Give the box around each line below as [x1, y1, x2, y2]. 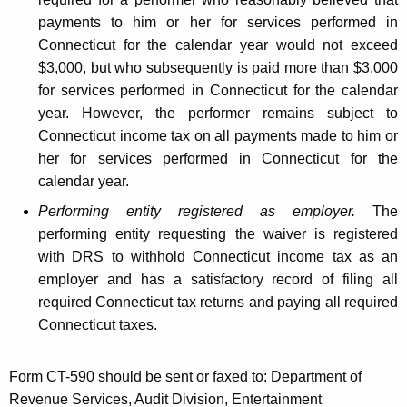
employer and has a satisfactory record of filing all [38, 271, 398, 287]
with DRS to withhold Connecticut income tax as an [38, 248, 398, 264]
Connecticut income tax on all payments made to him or [38, 127, 398, 144]
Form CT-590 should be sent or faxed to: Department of [9, 368, 362, 384]
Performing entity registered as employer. [38, 203, 355, 219]
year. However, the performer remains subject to [38, 104, 398, 121]
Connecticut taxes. [38, 316, 157, 333]
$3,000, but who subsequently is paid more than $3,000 [38, 59, 398, 75]
